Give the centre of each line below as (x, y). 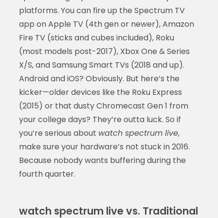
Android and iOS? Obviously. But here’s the (99, 78)
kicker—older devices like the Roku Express (100, 92)
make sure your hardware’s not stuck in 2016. (104, 146)
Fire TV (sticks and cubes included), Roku (96, 37)
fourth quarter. (47, 174)
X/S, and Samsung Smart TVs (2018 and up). (101, 65)
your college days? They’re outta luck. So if (100, 119)
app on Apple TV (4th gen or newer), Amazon (106, 24)
